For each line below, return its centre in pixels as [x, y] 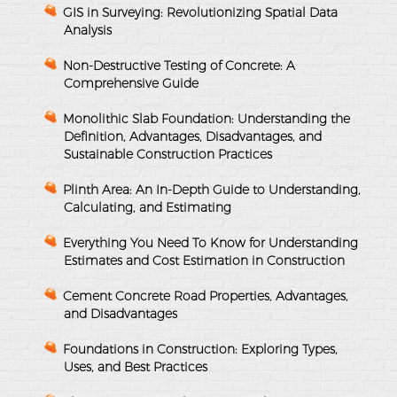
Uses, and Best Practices [136, 366]
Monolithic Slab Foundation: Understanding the [206, 118]
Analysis [88, 30]
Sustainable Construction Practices [168, 154]
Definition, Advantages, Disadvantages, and [193, 136]
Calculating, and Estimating [148, 207]
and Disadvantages [121, 313]
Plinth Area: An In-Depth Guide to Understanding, [212, 189]
